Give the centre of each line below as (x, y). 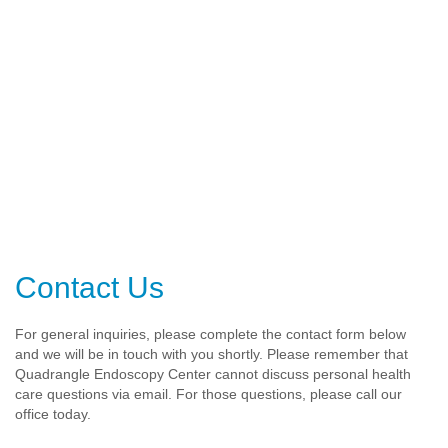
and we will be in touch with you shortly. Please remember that (211, 353)
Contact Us (89, 287)
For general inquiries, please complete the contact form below (210, 333)
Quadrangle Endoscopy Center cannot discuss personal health (213, 373)
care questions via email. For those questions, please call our (208, 393)
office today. (53, 413)
